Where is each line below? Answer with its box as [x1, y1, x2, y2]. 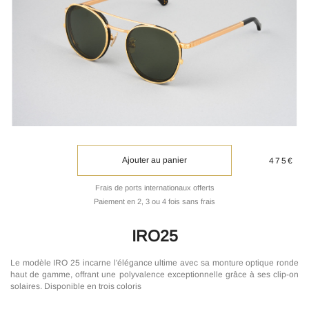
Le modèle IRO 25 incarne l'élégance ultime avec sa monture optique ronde [10, 258, 299, 268]
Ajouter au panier [122, 155, 187, 166]
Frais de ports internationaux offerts [94, 183, 215, 192]
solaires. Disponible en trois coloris [10, 281, 141, 292]
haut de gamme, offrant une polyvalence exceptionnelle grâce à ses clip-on [10, 270, 299, 280]
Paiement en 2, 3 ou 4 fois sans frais [94, 197, 215, 206]
